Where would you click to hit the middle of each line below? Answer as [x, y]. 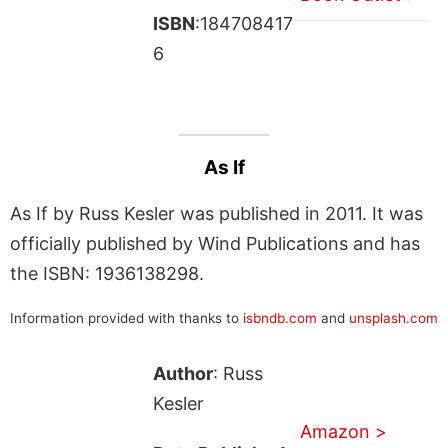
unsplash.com [393, 317]
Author [182, 373]
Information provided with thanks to [126, 317]
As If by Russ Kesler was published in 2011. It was [216, 213]
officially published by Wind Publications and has [215, 243]
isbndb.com [280, 317]
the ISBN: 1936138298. [107, 273]
